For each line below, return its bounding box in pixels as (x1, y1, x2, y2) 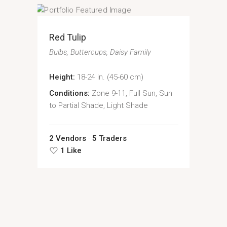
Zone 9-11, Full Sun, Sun (91, 89, 172, 98)
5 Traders (92, 134, 127, 143)
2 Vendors (49, 134, 86, 143)
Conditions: (49, 89, 90, 98)
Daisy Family (109, 48, 151, 57)
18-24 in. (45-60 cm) (77, 72, 143, 82)
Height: (49, 72, 75, 82)
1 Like (60, 146, 82, 156)
